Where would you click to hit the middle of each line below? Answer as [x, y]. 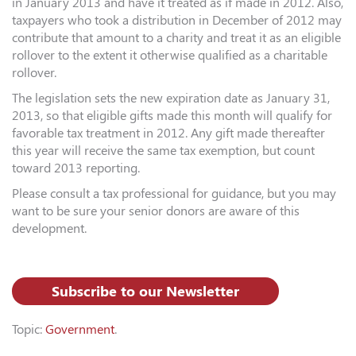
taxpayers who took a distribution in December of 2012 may [177, 21]
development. [49, 229]
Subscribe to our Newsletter [145, 292]
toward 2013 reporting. [76, 168]
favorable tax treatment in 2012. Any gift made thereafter [168, 133]
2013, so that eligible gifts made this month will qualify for [172, 116]
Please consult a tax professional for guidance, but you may [174, 194]
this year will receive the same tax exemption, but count [163, 151]
